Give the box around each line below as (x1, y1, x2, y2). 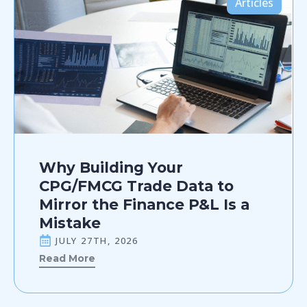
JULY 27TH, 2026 (56, 234, 138, 247)
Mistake (39, 213, 101, 232)
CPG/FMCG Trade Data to (39, 176, 234, 195)
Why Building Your (39, 158, 183, 176)
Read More (39, 252, 95, 265)
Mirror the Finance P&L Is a (39, 195, 249, 213)
